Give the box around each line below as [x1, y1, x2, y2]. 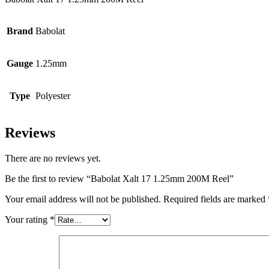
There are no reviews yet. [5, 153, 101, 164]
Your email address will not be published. [5, 194, 161, 205]
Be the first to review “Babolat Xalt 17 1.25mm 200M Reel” [5, 174, 234, 184]
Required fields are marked [163, 194, 268, 205]
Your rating [5, 214, 50, 225]
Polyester [35, 91, 70, 101]
